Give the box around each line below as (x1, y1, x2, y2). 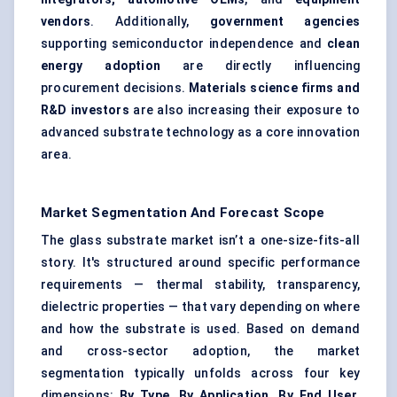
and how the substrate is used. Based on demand (41, 322, 360, 337)
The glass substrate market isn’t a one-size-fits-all (41, 233, 360, 248)
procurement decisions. (41, 81, 189, 96)
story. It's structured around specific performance (41, 255, 360, 270)
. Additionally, (90, 14, 210, 29)
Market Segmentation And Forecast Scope (41, 205, 325, 222)
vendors (41, 14, 91, 29)
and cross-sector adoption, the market (41, 344, 360, 359)
